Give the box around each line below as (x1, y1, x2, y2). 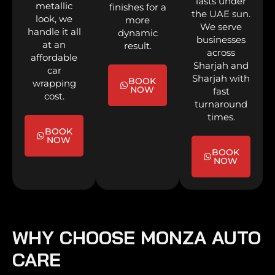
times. (207, 111, 235, 123)
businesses (196, 34, 246, 46)
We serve (200, 21, 242, 33)
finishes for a (109, 1, 166, 14)
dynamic (117, 27, 158, 39)
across (207, 47, 235, 59)
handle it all (27, 26, 81, 38)
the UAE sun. (192, 8, 250, 20)
